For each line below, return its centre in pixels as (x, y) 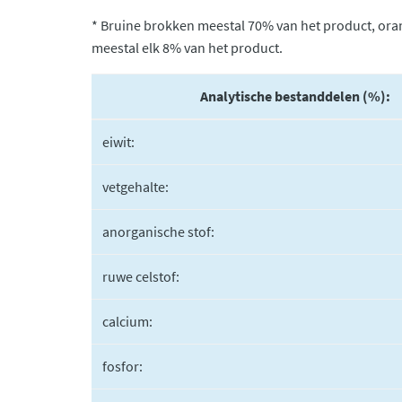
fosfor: (122, 366)
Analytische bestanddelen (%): (295, 96)
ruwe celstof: (141, 276)
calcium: (127, 321)
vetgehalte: (135, 187)
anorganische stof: (158, 232)
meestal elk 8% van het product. (187, 48)
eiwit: (118, 142)
